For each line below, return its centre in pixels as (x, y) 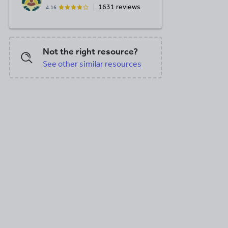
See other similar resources (92, 64)
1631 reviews (119, 7)
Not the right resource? (90, 51)
